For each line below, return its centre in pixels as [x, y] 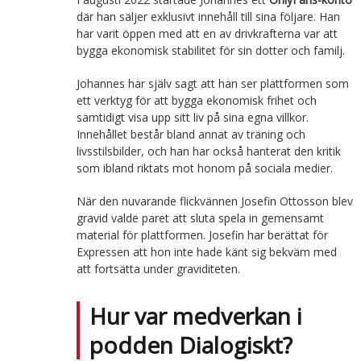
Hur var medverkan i [195, 315]
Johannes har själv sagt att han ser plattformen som [212, 83]
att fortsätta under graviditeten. [158, 268]
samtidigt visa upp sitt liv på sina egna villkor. [192, 117]
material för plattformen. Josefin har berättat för [202, 234]
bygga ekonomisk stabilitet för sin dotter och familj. [210, 50]
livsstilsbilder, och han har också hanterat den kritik [208, 151]
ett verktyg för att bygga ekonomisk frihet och [196, 100]
